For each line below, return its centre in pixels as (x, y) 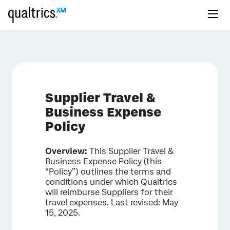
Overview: (66, 151)
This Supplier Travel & (130, 151)
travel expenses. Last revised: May (112, 203)
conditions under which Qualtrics (111, 182)
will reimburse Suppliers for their (109, 192)
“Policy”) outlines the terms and (108, 172)
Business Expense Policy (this (103, 161)
